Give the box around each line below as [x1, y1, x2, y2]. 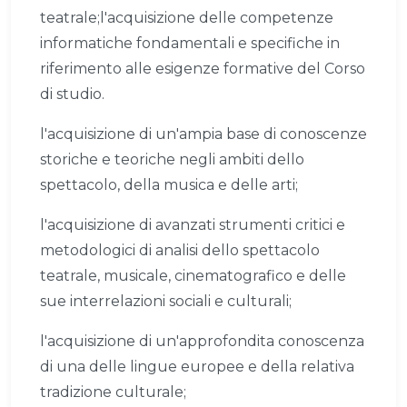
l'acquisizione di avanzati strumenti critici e [40, 216, 345, 234]
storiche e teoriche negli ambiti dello [40, 151, 304, 169]
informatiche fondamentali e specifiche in [40, 35, 340, 53]
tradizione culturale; [40, 383, 186, 402]
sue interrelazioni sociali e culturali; [40, 293, 292, 311]
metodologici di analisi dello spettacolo [40, 242, 320, 260]
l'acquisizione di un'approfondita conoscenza [40, 333, 364, 351]
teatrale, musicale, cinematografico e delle [40, 267, 346, 285]
